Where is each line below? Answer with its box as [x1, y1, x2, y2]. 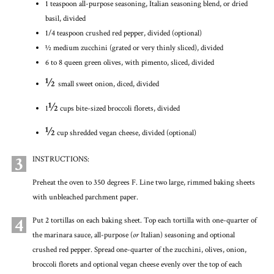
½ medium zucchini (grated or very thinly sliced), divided [45, 43, 225, 54]
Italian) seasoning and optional [138, 230, 235, 241]
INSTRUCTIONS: [32, 154, 89, 165]
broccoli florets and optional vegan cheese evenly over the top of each [32, 259, 242, 270]
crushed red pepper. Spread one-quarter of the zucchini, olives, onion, [32, 245, 246, 256]
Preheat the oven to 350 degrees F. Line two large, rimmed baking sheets [32, 177, 255, 188]
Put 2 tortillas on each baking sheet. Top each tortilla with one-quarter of [32, 215, 257, 226]
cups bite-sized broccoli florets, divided [57, 103, 180, 114]
